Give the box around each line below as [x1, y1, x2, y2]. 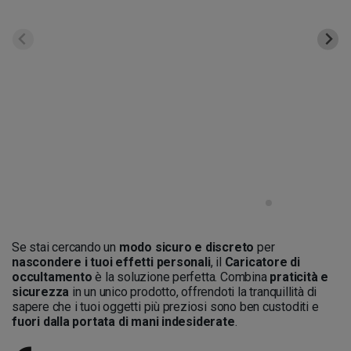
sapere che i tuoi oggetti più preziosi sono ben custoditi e [12, 299, 319, 314]
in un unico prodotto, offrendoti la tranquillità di [69, 284, 317, 299]
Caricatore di [224, 255, 300, 270]
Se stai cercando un [12, 240, 119, 255]
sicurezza [12, 284, 70, 299]
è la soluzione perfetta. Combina [92, 270, 270, 284]
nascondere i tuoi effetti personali [12, 255, 211, 270]
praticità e [270, 270, 329, 284]
